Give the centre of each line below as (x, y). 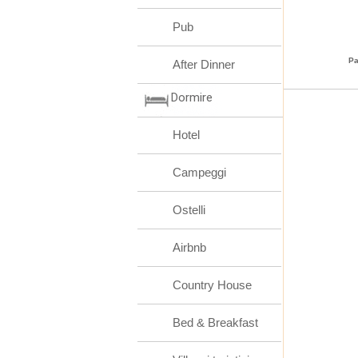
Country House (212, 285)
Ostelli (189, 210)
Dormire (192, 97)
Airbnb (189, 247)
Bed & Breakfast (215, 322)
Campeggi (199, 172)
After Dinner (204, 64)
